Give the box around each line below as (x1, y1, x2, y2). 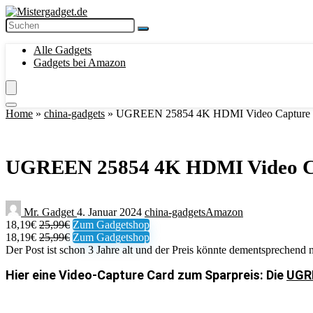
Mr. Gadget (21, 206, 77, 218)
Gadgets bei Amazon (34, 57, 126, 68)
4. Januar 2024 (77, 206, 145, 218)
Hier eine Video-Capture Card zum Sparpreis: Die (6, 268, 286, 282)
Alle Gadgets (34, 44, 92, 56)
